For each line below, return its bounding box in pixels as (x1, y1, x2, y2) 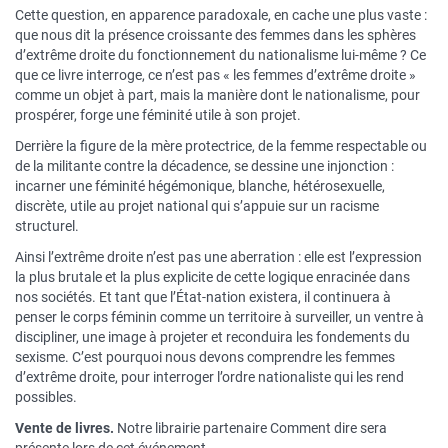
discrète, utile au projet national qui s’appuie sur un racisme (15, 198, 379, 214)
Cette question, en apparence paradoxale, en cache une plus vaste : (15, 7, 427, 23)
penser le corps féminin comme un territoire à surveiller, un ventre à (15, 309, 424, 325)
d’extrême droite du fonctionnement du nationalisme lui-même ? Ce (15, 47, 426, 63)
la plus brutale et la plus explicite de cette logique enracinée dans (15, 269, 410, 285)
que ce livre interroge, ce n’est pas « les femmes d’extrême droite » (15, 67, 416, 83)
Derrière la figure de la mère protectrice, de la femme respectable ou (15, 138, 427, 154)
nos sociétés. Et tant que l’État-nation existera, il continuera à (15, 289, 391, 305)
